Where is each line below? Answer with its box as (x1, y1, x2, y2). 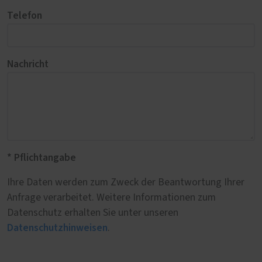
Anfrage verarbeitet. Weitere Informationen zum (7, 192, 216, 204)
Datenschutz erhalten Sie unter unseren (7, 208, 178, 219)
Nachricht (7, 57, 49, 72)
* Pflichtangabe (7, 150, 76, 166)
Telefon (7, 8, 42, 23)
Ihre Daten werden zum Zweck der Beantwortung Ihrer (7, 177, 244, 188)
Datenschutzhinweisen (7, 220, 108, 236)
